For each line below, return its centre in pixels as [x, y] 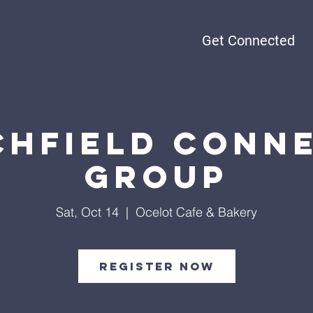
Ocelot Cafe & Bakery [196, 212]
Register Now [156, 266]
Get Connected [249, 41]
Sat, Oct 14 [87, 212]
